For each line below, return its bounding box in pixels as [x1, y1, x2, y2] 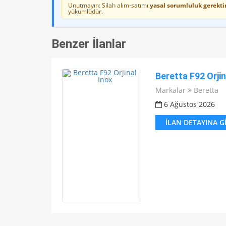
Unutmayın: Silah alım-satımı [68, 1, 150, 10]
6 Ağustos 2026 [161, 99, 215, 109]
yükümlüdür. [68, 7, 103, 16]
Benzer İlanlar [51, 37, 126, 51]
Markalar [155, 85, 186, 95]
